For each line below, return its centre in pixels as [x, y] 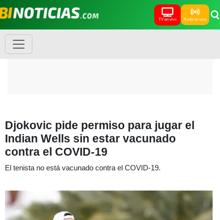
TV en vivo [167, 19]
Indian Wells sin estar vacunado [90, 138]
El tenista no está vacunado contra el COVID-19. [83, 168]
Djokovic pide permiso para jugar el [100, 125]
